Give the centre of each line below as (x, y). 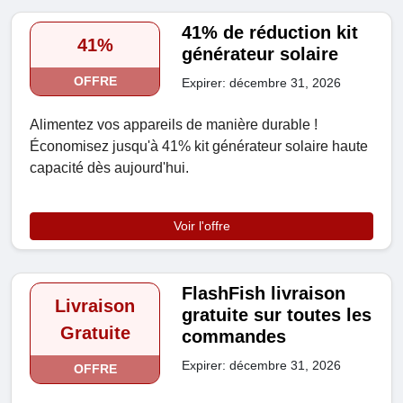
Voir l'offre (201, 226)
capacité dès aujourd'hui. (109, 168)
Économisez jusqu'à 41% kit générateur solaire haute (199, 147)
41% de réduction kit (270, 33)
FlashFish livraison (264, 294)
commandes (234, 337)
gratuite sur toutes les (277, 315)
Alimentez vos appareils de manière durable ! (174, 125)
